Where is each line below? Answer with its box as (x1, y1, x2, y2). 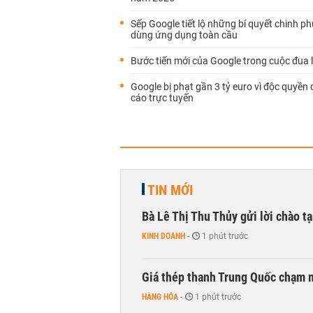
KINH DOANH (142, 231, 185, 241)
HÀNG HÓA (142, 292, 178, 302)
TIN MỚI (147, 182, 193, 198)
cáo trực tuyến (131, 92, 194, 103)
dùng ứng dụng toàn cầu (131, 29, 238, 41)
